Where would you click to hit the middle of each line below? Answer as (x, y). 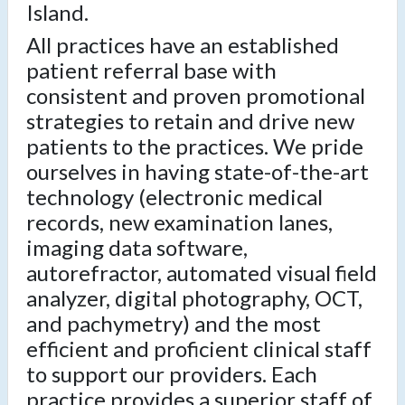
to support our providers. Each (172, 374)
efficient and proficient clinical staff (199, 349)
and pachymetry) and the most (174, 324)
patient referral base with (151, 71)
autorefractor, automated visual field (202, 273)
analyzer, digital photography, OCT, (194, 298)
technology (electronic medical (174, 197)
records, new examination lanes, (179, 222)
